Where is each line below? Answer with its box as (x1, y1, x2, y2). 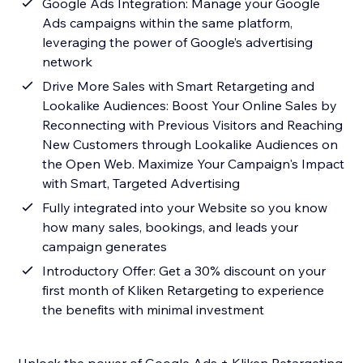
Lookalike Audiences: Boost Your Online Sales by (42, 97, 338, 114)
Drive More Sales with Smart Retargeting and (42, 78, 315, 95)
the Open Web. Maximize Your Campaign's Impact (42, 156, 345, 173)
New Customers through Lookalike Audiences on (42, 136, 339, 153)
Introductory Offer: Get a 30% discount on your (42, 263, 327, 280)
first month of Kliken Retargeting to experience (42, 282, 325, 299)
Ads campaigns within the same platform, (42, 15, 293, 32)
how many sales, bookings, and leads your (42, 219, 299, 236)
